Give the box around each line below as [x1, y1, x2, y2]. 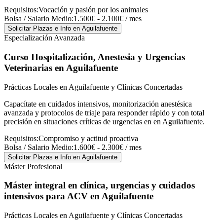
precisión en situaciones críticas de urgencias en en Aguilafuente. [4, 117, 205, 126]
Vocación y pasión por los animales [38, 5, 148, 14]
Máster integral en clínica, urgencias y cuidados [4, 180, 195, 191]
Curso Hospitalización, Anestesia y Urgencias [4, 51, 185, 62]
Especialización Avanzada [4, 34, 85, 42]
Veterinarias [4, 62, 52, 73]
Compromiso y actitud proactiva [38, 134, 138, 143]
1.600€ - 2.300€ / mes [74, 143, 142, 151]
